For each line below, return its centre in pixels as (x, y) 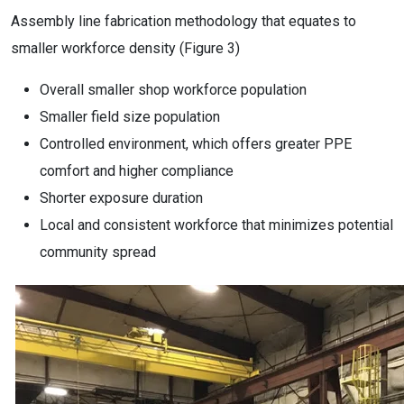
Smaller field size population (130, 117)
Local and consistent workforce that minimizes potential (216, 225)
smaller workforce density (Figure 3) (125, 48)
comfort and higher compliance (137, 171)
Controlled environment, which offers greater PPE (196, 144)
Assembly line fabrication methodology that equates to (184, 21)
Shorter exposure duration (121, 198)
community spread (98, 252)
